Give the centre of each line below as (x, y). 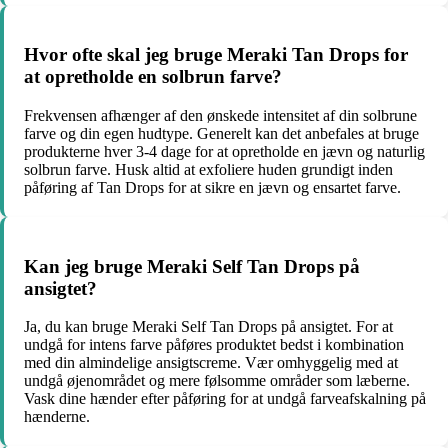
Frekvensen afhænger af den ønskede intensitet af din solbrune (220, 115)
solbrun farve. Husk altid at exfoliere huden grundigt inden (208, 169)
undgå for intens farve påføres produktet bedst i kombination (214, 345)
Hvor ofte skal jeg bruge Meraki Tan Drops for (216, 55)
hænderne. (57, 417)
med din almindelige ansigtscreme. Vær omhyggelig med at (211, 363)
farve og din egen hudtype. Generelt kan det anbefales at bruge (221, 133)
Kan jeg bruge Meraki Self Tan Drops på (192, 266)
